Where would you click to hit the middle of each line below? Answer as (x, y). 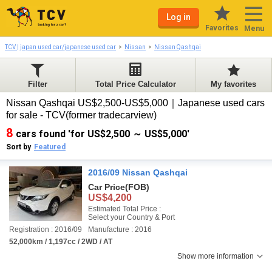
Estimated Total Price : (124, 209)
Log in (178, 17)
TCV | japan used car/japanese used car (60, 47)
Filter (38, 84)
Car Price (107, 187)
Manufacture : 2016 (120, 229)
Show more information (216, 256)
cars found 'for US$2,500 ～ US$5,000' (103, 134)
